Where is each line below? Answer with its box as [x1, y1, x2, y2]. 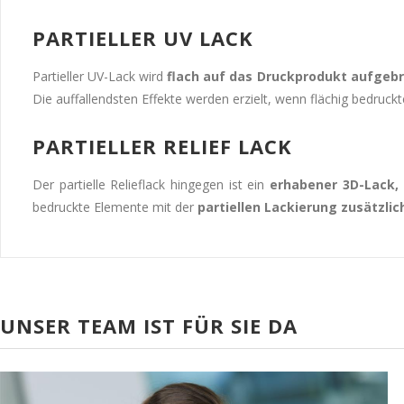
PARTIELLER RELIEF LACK [32, 132, 292, 160]
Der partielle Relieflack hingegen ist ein [32, 175, 270, 193]
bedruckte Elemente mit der [32, 197, 197, 216]
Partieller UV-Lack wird [32, 67, 168, 85]
